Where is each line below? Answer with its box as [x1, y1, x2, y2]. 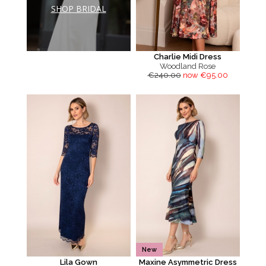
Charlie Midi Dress [154, 52, 221, 61]
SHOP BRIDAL [50, 2, 106, 14]
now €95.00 [182, 71, 228, 80]
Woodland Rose [160, 62, 216, 71]
